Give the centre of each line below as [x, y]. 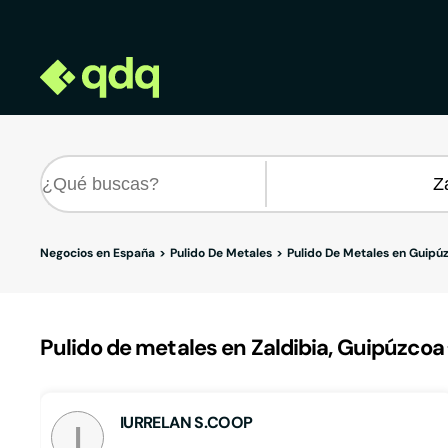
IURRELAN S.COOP [186, 422]
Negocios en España [97, 253]
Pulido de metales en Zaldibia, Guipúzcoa [242, 347]
